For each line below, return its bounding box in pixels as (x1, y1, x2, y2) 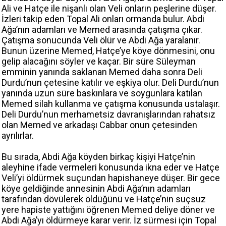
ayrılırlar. (2, 130, 34, 141)
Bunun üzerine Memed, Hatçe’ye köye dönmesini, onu (2, 45, 215, 56)
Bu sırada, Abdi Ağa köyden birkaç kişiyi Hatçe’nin (2, 151, 195, 162)
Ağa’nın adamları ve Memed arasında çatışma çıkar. (2, 24, 202, 35)
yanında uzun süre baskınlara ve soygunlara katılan (2, 88, 202, 99)
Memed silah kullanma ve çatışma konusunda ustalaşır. (2, 98, 220, 109)
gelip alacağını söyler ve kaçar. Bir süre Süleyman (2, 56, 196, 67)
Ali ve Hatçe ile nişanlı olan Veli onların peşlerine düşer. (2, 3, 216, 14)
